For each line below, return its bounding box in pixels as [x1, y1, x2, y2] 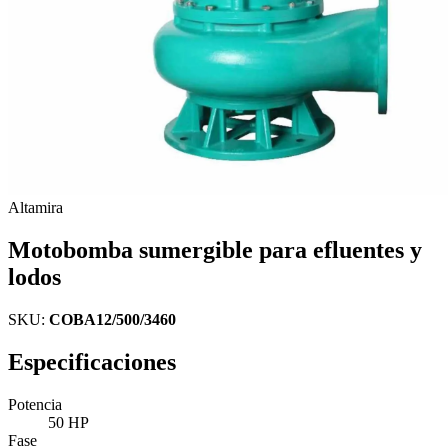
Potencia [8, 395, 62, 413]
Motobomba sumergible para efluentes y [8, 236, 422, 263]
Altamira [8, 199, 63, 216]
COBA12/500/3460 [49, 310, 176, 328]
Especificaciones [8, 348, 176, 375]
